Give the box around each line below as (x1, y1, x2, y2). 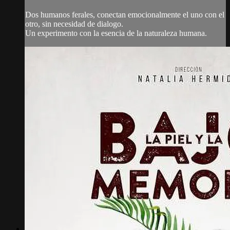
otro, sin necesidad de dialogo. (25, 19, 123, 28)
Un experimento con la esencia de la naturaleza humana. (25, 28, 207, 37)
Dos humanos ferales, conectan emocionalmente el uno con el (25, 10, 224, 19)
